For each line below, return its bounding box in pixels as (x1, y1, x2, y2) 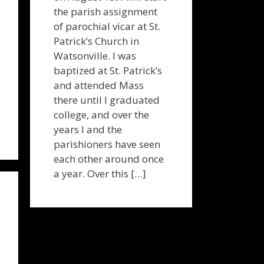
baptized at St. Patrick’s (54, 64, 162, 77)
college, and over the (54, 108, 149, 121)
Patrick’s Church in (54, 34, 139, 48)
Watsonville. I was (54, 49, 136, 62)
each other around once (54, 152, 164, 166)
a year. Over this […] (54, 167, 146, 180)
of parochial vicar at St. (54, 19, 160, 33)
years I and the (54, 123, 122, 136)
